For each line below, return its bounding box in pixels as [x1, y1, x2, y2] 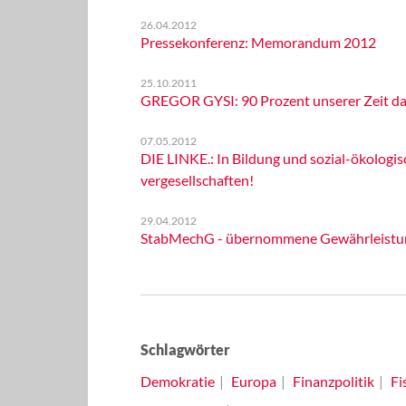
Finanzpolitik [292, 372, 374, 390]
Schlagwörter [140, 341, 230, 358]
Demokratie [140, 372, 215, 390]
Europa [230, 372, 276, 390]
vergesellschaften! [140, 171, 254, 188]
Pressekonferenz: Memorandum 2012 [140, 34, 376, 51]
